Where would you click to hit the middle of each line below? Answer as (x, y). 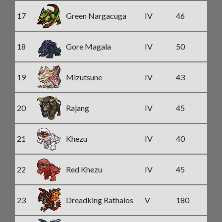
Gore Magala (88, 46)
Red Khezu (84, 169)
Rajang (78, 108)
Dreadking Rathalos (100, 200)
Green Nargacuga (96, 16)
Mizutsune (84, 77)
